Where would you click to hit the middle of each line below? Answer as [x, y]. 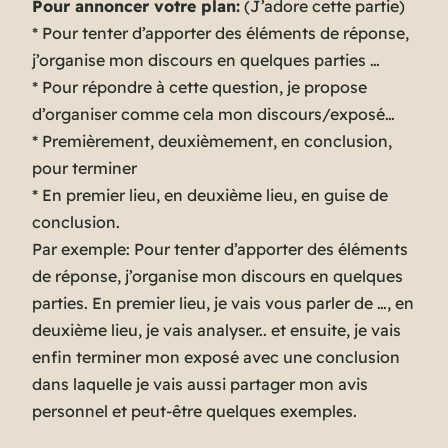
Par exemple [79, 249]
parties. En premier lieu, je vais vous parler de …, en [223, 303]
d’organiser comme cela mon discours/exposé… [213, 114]
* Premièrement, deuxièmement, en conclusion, [212, 141]
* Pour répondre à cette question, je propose [199, 87]
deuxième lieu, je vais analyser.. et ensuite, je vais [216, 330]
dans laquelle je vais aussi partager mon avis [200, 384]
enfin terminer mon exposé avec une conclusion [216, 357]
